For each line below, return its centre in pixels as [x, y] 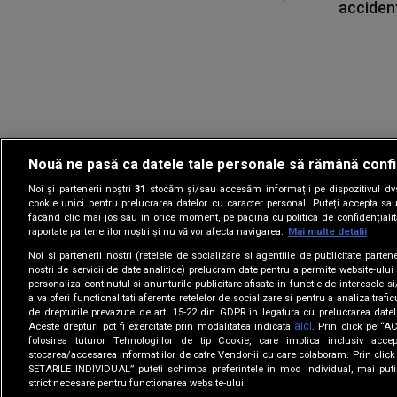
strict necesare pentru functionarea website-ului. [137, 383]
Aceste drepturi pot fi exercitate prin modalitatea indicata [162, 326]
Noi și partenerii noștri [82, 189]
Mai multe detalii [327, 231]
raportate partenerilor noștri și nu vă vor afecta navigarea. [156, 231]
